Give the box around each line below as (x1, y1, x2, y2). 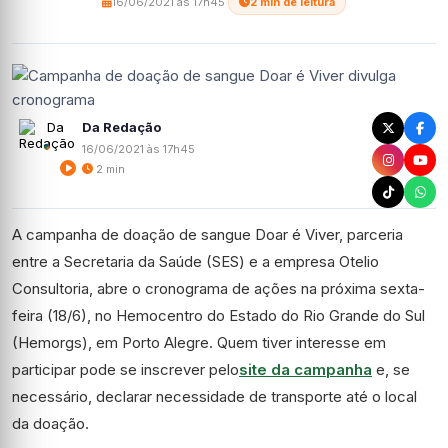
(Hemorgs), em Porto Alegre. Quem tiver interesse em (12, 333, 386, 352)
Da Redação (82, 118, 161, 135)
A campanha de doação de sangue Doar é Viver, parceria (12, 225, 403, 244)
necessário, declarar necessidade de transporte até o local (12, 387, 417, 406)
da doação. (12, 414, 89, 433)
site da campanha (239, 360, 372, 379)
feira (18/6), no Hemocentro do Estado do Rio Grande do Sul (12, 306, 425, 325)
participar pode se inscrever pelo (12, 360, 239, 379)
